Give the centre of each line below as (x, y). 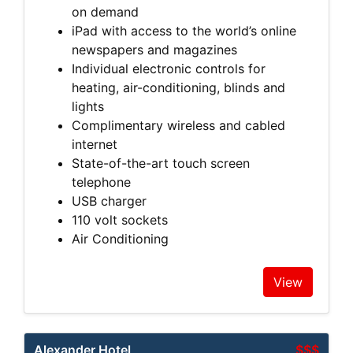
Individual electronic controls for (169, 68)
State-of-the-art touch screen (161, 163)
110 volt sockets (120, 219)
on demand (107, 11)
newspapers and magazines (156, 49)
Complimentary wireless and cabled (178, 125)
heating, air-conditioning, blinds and (178, 87)
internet (97, 144)
